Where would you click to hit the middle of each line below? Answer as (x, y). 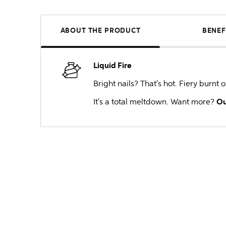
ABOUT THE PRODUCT (100, 31)
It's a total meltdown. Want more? (155, 102)
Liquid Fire (112, 66)
